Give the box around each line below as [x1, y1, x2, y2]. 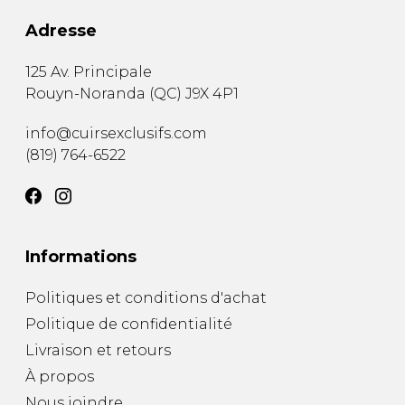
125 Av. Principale [25, 62, 152, 80]
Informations [25, 246, 137, 267]
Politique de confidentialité [25, 315, 232, 333]
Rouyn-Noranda [25, 84, 146, 102]
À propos [25, 367, 94, 385]
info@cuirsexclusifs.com [25, 124, 207, 142]
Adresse [25, 20, 97, 41]
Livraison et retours [25, 341, 171, 359]
